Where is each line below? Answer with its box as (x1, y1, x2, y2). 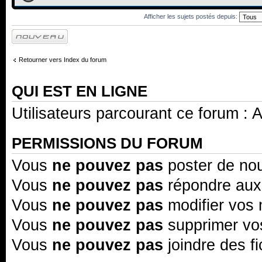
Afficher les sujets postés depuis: (143, 12, 239, 20)
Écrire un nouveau (12, 29, 64, 36)
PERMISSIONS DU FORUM (12, 135, 203, 151)
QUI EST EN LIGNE (12, 83, 147, 99)
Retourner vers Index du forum (19, 56, 106, 63)
